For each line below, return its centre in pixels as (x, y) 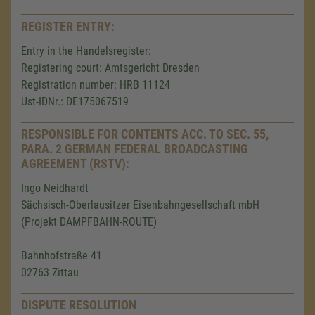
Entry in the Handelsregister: (86, 51)
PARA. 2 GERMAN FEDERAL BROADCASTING (135, 149)
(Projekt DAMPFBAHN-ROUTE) (89, 222)
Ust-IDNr (39, 102)
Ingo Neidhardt (55, 188)
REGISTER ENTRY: (68, 26)
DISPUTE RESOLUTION (79, 305)
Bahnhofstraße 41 (62, 256)
